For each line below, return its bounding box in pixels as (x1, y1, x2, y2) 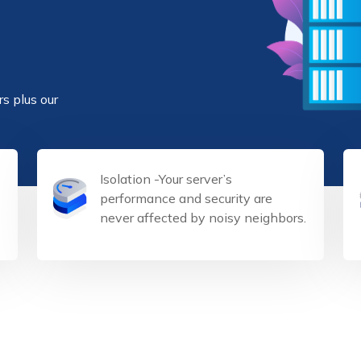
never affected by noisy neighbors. (100, 210, 306, 226)
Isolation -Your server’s (100, 171, 232, 187)
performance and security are (100, 190, 272, 206)
